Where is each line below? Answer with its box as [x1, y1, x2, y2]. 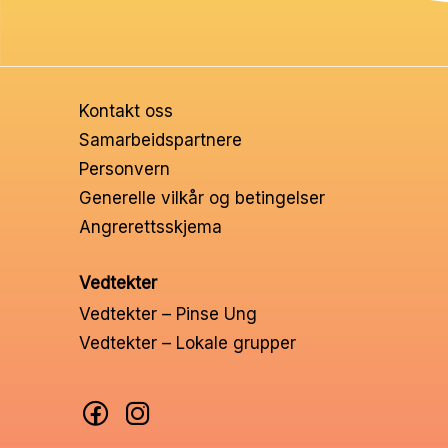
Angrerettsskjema [79, 217, 222, 238]
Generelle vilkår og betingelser [79, 188, 325, 209]
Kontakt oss [79, 101, 173, 122]
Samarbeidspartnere [79, 130, 242, 151]
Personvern [79, 159, 170, 180]
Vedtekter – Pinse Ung [79, 304, 257, 325]
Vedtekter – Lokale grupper [79, 333, 296, 354]
